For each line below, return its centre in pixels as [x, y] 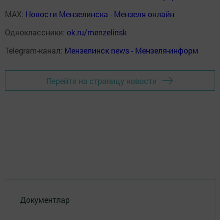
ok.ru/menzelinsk [97, 32]
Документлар [45, 199]
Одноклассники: [36, 32]
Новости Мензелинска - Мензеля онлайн [100, 14]
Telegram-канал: [35, 50]
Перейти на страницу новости [101, 81]
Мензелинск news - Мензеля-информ [131, 50]
